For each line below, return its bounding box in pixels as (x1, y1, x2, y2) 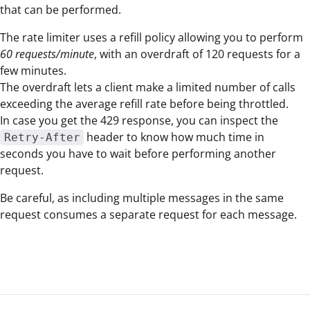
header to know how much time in (84, 129, 265, 145)
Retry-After (3, 131, 80, 145)
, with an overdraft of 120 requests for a (94, 46, 300, 62)
